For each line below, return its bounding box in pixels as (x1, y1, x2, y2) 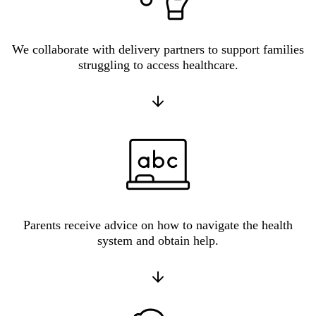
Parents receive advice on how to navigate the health (23, 218, 293, 233)
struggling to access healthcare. (78, 58, 238, 73)
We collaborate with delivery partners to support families (12, 42, 304, 57)
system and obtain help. (97, 233, 219, 248)
